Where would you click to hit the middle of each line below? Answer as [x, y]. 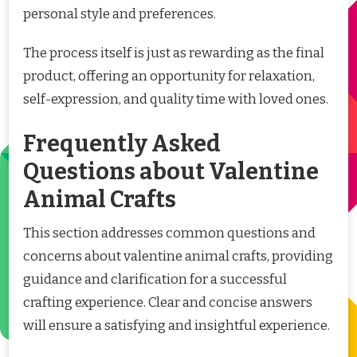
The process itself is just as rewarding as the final [174, 53]
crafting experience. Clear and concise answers [168, 302]
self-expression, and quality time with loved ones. [176, 100]
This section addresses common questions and [169, 233]
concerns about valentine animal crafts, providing [178, 256]
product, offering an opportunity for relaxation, [169, 76]
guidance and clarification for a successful [155, 279]
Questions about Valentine [171, 171]
